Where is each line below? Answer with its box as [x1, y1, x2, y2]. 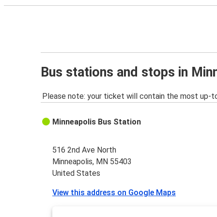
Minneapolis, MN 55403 [52, 157, 132, 167]
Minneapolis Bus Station [52, 117, 141, 127]
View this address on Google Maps [52, 188, 176, 198]
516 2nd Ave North [52, 145, 117, 155]
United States [52, 169, 101, 178]
